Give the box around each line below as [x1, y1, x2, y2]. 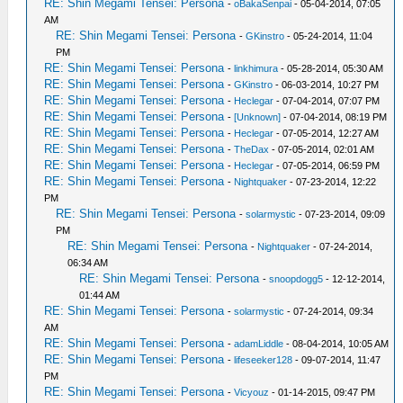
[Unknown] [234, 112, 282, 122]
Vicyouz [234, 387, 270, 398]
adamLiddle [234, 338, 284, 349]
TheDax [234, 144, 270, 155]
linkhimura [234, 63, 279, 74]
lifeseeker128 [234, 354, 293, 365]
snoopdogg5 [269, 273, 324, 284]
